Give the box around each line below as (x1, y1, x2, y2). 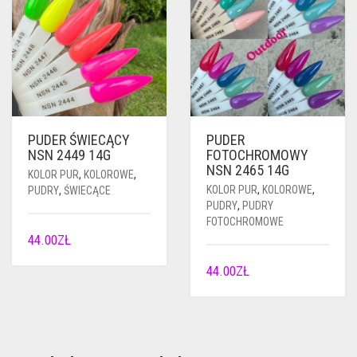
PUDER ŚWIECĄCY (28, 131, 130, 148)
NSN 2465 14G (206, 162, 289, 178)
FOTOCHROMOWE (206, 215, 284, 228)
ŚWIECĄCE (64, 184, 111, 197)
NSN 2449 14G (28, 147, 111, 163)
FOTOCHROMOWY (206, 147, 308, 163)
